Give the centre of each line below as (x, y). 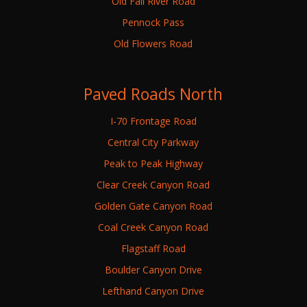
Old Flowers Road (153, 43)
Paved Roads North (153, 94)
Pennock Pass (153, 22)
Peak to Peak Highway (153, 163)
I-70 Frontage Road (153, 121)
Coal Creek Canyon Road (153, 227)
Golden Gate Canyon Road (153, 206)
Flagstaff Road (153, 248)
